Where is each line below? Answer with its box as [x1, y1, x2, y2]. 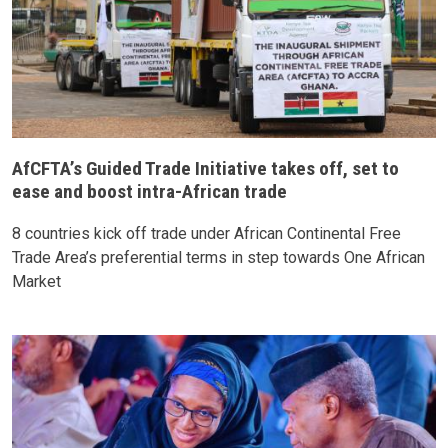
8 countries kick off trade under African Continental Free [12, 224, 401, 244]
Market [12, 272, 61, 292]
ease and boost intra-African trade [12, 180, 287, 204]
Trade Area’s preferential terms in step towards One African [12, 248, 425, 268]
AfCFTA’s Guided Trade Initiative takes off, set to [12, 157, 399, 181]
